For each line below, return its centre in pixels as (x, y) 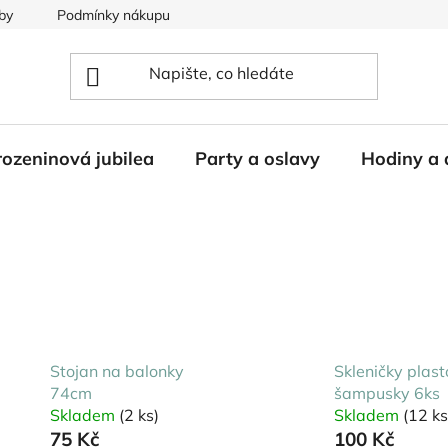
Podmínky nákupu (113, 15)
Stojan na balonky (116, 370)
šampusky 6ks (387, 392)
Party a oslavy (257, 158)
